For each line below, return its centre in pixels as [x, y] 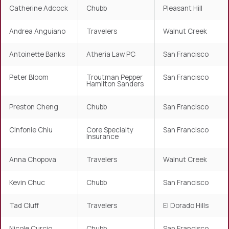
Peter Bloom [29, 77]
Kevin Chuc [27, 183]
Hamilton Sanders [115, 84]
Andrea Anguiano [37, 31]
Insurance [102, 137]
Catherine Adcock [39, 8]
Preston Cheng [34, 107]
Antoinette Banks [37, 54]
